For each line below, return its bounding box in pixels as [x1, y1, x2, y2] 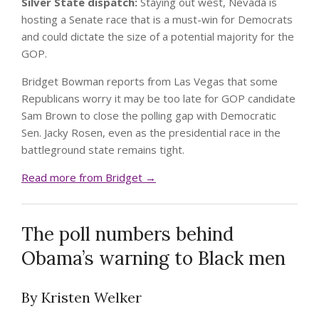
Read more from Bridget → [21, 170, 156, 185]
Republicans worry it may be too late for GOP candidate [21, 91, 296, 106]
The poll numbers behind [21, 222, 234, 246]
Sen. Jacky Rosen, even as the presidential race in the [21, 125, 281, 140]
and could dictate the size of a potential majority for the [21, 29, 294, 44]
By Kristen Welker [21, 288, 142, 307]
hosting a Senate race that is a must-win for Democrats [21, 12, 293, 27]
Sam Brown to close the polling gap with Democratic [21, 108, 276, 123]
